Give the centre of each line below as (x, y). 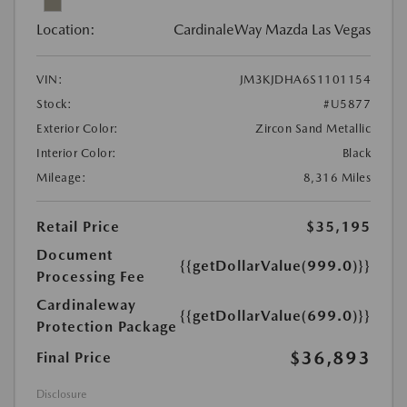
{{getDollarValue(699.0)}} (275, 316)
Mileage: (61, 178)
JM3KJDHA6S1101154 (305, 80)
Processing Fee (91, 277)
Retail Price (78, 227)
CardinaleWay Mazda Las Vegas (272, 30)
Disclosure (61, 395)
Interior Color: (77, 154)
